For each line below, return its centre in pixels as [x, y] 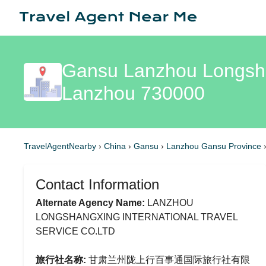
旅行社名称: [61, 260]
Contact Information [97, 184]
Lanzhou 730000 [133, 93]
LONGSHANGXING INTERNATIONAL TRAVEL [137, 217]
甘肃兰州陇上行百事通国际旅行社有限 [168, 260]
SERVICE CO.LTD [75, 231]
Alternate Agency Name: [90, 203]
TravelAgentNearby [60, 146]
